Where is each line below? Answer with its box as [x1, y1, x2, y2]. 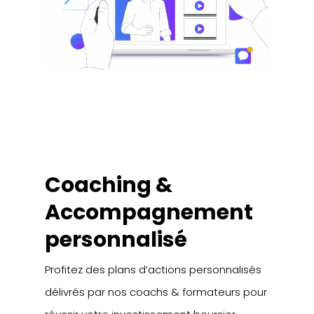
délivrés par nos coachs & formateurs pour [45, 284, 268, 299]
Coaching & [45, 170, 173, 200]
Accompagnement [45, 197, 254, 227]
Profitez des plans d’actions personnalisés [45, 261, 262, 277]
